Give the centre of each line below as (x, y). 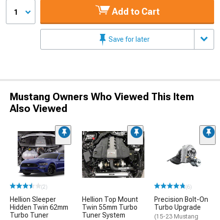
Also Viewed (39, 108)
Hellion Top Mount (110, 199)
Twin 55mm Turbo (110, 207)
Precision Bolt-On (181, 199)
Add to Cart (135, 11)
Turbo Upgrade (178, 207)
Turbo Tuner (29, 215)
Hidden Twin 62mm (39, 207)
